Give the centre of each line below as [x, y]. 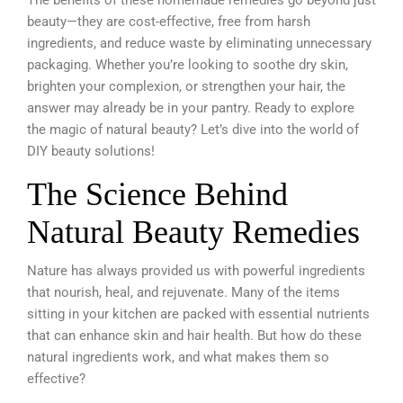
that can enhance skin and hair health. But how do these [194, 335]
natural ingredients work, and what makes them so [178, 357]
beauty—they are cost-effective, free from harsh [169, 21]
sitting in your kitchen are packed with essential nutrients [198, 313]
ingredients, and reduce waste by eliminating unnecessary [199, 43]
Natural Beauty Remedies [193, 232]
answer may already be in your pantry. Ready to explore [191, 107]
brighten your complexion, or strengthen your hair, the [186, 86]
